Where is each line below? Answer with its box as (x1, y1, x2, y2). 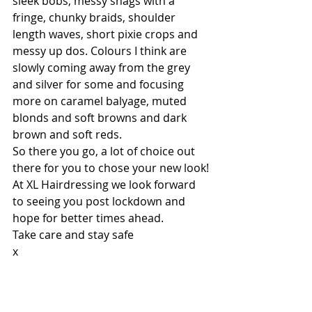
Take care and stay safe (13, 227, 134, 242)
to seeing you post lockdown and (13, 194, 188, 209)
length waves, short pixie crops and (13, 26, 201, 42)
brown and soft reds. (13, 127, 122, 142)
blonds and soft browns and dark (13, 110, 189, 125)
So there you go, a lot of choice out (13, 143, 198, 159)
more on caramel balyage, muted (13, 93, 189, 109)
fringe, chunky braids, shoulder (13, 10, 178, 25)
